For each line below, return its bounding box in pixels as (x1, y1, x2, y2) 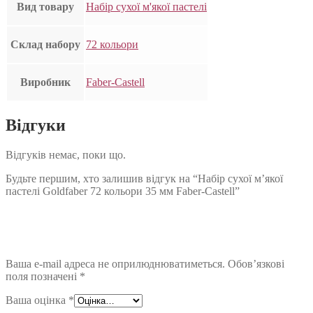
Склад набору (10, 38, 80, 51)
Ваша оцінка (6, 294, 68, 307)
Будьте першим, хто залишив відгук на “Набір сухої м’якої (6, 173, 283, 185)
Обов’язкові (228, 258, 284, 270)
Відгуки (6, 116, 66, 135)
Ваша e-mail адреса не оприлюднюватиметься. (6, 258, 225, 270)
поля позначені (6, 270, 80, 283)
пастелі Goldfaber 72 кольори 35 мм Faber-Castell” (6, 185, 240, 198)
